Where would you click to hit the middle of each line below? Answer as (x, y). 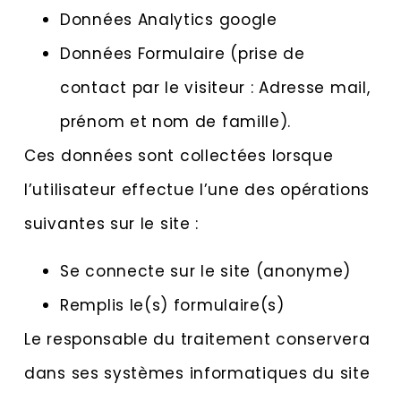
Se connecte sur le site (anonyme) (206, 271)
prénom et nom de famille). (176, 122)
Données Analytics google (169, 20)
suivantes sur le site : (112, 224)
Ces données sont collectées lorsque (179, 156)
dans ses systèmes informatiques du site (197, 373)
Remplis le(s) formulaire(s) (172, 305)
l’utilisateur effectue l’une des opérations (197, 190)
